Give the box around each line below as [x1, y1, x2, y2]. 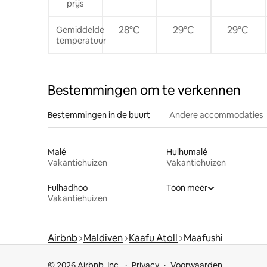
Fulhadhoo [48, 182, 88, 193]
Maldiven [83, 231, 123, 244]
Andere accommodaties [169, 109, 263, 120]
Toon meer [166, 182, 207, 193]
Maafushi [184, 231, 223, 244]
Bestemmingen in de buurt [48, 109, 150, 120]
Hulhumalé [166, 146, 207, 157]
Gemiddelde [56, 24, 104, 35]
